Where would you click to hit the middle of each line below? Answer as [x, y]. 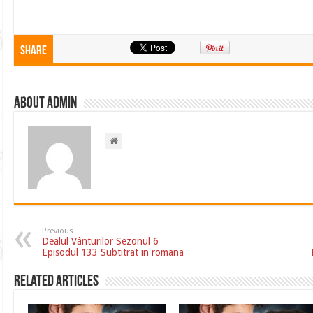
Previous [58, 231]
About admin [46, 104]
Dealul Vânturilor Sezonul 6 [101, 241]
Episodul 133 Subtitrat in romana [113, 253]
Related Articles [57, 282]
